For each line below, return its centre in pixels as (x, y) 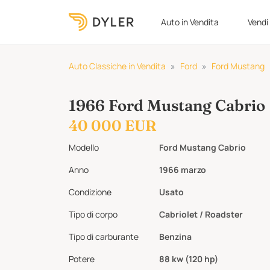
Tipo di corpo (93, 214)
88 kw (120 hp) (189, 259)
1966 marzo (183, 170)
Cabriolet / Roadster (201, 214)
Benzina (176, 237)
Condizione (90, 192)
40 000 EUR (112, 125)
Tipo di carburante (104, 237)
